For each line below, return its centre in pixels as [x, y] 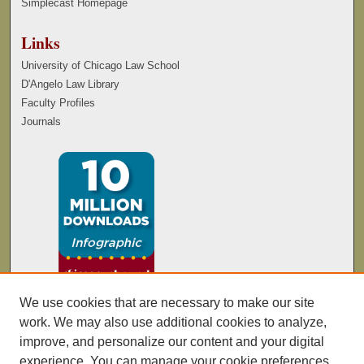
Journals [41, 122]
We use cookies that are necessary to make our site [167, 303]
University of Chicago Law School [101, 66]
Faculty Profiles [58, 103]
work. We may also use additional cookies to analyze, [173, 322]
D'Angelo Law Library [71, 84]
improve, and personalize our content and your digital [172, 342]
